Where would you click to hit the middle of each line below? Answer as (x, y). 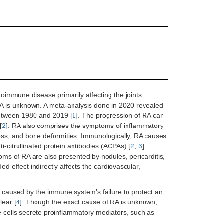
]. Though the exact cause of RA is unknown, (89, 202)
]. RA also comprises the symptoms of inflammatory (85, 126)
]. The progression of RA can (120, 115)
